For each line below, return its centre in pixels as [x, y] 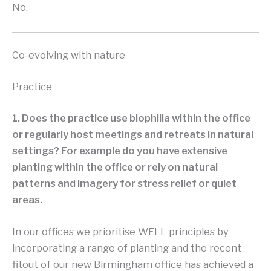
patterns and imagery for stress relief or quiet [124, 183]
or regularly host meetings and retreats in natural [133, 134]
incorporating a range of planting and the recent [127, 248]
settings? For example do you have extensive [120, 150]
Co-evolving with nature [69, 55]
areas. [27, 199]
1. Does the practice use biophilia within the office [131, 118]
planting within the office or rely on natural [115, 167]
